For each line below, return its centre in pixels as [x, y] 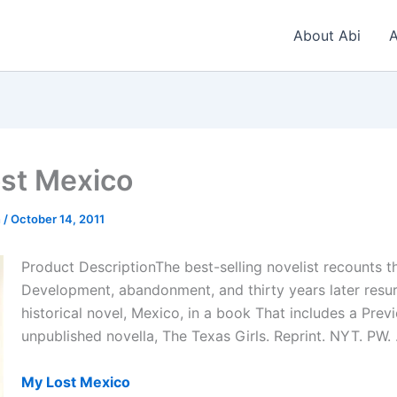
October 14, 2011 [58, 219]
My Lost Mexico [76, 381]
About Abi [327, 35]
